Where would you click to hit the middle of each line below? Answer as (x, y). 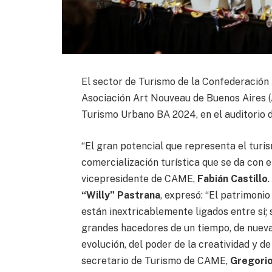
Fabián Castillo (233, 178)
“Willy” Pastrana (121, 195)
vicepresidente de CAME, (140, 178)
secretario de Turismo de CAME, (156, 260)
